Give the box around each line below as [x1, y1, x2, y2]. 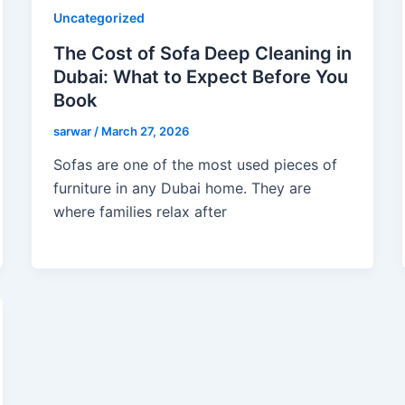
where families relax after [52, 202, 227, 221]
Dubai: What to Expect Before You [52, 65, 348, 88]
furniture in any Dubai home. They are [52, 179, 311, 198]
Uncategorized [52, 10, 145, 26]
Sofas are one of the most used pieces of [52, 155, 337, 174]
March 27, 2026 [100, 123, 189, 138]
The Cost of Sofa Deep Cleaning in [52, 42, 352, 64]
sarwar [52, 123, 94, 138]
